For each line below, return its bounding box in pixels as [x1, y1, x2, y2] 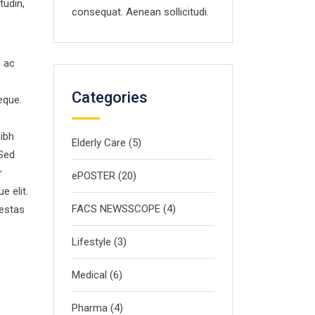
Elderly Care [72, 136, 126, 149]
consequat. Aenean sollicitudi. [72, 6, 209, 18]
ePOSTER [72, 169, 115, 182]
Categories [72, 89, 148, 106]
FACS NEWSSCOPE [72, 202, 160, 215]
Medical [72, 269, 107, 281]
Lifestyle [72, 236, 111, 248]
